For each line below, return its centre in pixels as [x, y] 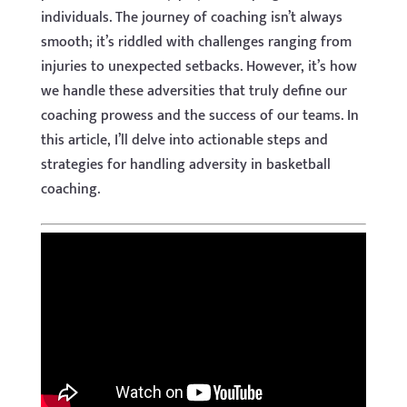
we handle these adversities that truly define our [194, 91]
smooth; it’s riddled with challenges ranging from [196, 42]
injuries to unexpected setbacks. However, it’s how [199, 67]
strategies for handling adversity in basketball [185, 165]
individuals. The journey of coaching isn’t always [191, 18]
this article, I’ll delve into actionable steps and [184, 140]
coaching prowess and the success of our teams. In [199, 116]
